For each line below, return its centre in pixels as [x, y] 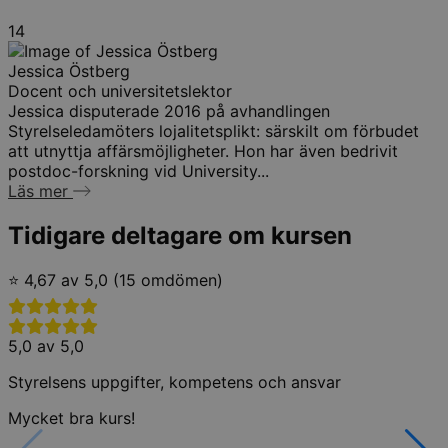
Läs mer [40, 190]
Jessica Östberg [69, 70]
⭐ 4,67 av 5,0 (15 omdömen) [115, 280]
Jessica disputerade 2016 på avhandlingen [169, 110]
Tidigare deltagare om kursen [180, 235]
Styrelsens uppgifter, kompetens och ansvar [174, 382]
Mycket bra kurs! [71, 418]
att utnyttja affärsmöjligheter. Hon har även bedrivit [203, 150]
